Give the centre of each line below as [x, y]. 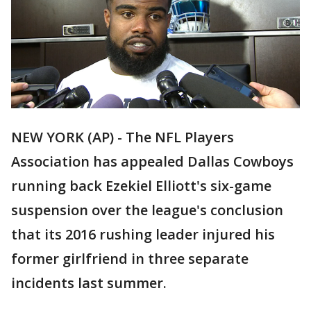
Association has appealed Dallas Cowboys [152, 162]
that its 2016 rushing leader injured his [143, 235]
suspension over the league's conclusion [147, 210]
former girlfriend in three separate [130, 259]
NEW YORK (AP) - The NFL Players [123, 137]
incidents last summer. [89, 283]
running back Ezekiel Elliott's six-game [141, 186]
